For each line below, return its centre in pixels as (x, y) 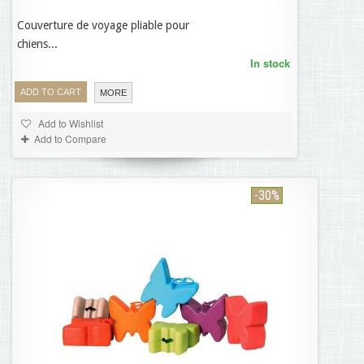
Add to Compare (70, 139)
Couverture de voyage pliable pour (103, 25)
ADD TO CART (51, 92)
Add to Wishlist (69, 123)
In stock (270, 63)
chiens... (37, 44)
